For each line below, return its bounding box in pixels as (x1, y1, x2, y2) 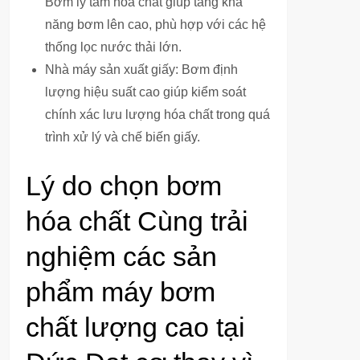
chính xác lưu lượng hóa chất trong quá (45, 108, 270, 121)
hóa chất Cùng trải (26, 206, 248, 236)
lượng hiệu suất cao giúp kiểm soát (45, 85, 246, 99)
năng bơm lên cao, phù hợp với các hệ (45, 18, 266, 31)
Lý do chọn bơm (26, 170, 222, 201)
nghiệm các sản (26, 241, 217, 272)
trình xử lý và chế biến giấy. (45, 130, 200, 144)
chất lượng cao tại (26, 312, 245, 342)
